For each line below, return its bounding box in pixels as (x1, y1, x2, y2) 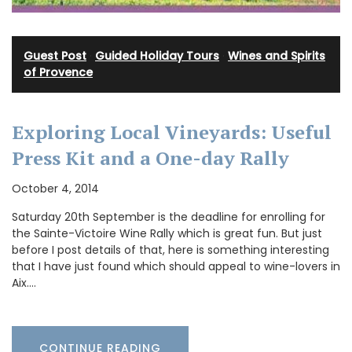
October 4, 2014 (12, 180, 99, 196)
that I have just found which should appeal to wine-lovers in (12, 258, 340, 274)
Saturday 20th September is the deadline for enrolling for (12, 208, 325, 225)
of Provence (24, 64, 93, 81)
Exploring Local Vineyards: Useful (12, 119, 332, 145)
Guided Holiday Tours (95, 48, 219, 64)
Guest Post (24, 48, 86, 64)
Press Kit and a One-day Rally (12, 145, 289, 170)
